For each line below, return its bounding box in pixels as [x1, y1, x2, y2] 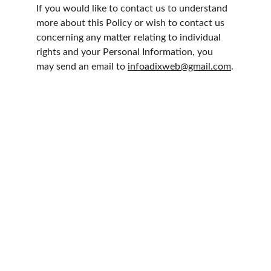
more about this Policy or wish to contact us [36, 18, 227, 28]
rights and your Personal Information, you [36, 47, 215, 57]
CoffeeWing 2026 [36, 255, 121, 266]
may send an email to [36, 62, 128, 71]
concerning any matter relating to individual [36, 33, 223, 42]
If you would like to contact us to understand [36, 4, 230, 13]
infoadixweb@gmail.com [128, 62, 231, 71]
